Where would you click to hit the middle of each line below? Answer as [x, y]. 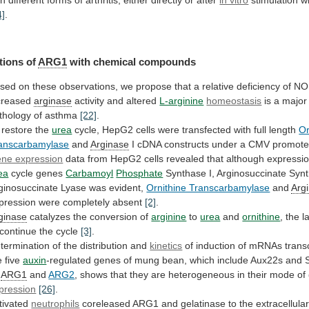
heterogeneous [202, 275]
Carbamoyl [90, 173]
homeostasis [234, 101]
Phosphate [140, 173]
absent [128, 202]
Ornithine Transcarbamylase [208, 188]
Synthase [186, 173]
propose [154, 87]
